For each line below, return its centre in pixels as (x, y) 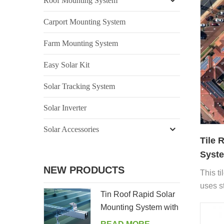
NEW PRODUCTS (84, 170)
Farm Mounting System (81, 43)
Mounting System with (140, 207)
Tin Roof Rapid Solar (138, 194)
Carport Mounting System (84, 21)
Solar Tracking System (79, 86)
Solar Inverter (65, 107)
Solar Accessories (71, 129)
